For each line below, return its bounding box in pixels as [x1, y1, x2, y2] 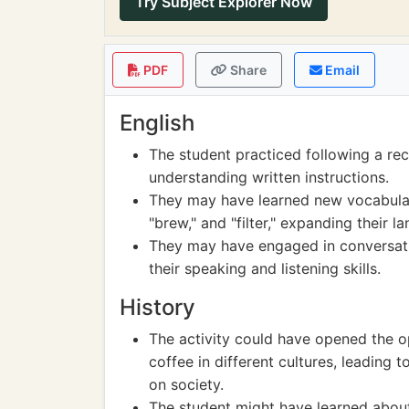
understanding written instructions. [149, 168, 389, 186]
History [120, 294, 195, 320]
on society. [149, 375, 224, 393]
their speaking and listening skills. [149, 259, 381, 278]
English [120, 110, 194, 136]
